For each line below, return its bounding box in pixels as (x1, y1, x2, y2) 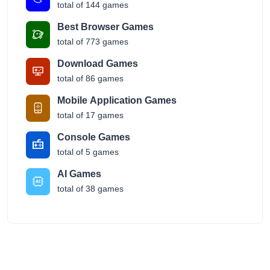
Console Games (57, 131, 130, 142)
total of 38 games (57, 183, 124, 193)
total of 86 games (57, 73, 124, 83)
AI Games (57, 168, 101, 179)
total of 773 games (57, 36, 128, 46)
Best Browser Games (57, 21, 154, 32)
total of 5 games (57, 146, 119, 157)
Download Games (57, 58, 138, 69)
